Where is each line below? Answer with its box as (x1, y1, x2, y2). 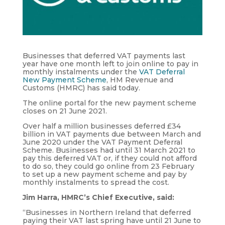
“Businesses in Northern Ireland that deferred (22, 207, 191, 217)
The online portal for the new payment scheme (22, 98, 196, 107)
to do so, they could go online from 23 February (22, 161, 194, 171)
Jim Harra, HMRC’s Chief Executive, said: (22, 192, 174, 202)
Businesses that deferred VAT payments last (22, 51, 185, 60)
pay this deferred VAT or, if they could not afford (22, 153, 197, 163)
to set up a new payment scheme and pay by (22, 169, 187, 179)
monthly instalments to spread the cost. (22, 177, 169, 187)
